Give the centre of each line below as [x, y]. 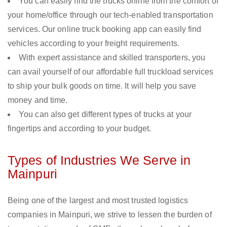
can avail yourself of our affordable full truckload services [111, 72]
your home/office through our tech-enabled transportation [110, 15]
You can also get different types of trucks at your [105, 115]
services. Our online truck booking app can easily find [105, 29]
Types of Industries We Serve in [99, 160]
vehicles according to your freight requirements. [93, 44]
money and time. [38, 100]
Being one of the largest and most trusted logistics [98, 201]
